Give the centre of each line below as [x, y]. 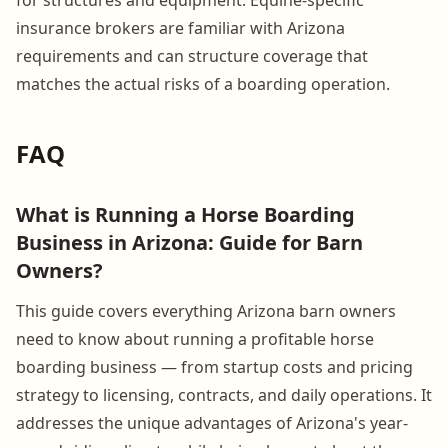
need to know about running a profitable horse [195, 338]
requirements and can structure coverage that [192, 55]
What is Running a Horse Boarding [185, 214]
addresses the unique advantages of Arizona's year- [212, 422]
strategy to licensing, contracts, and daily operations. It [224, 394]
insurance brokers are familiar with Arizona [180, 27]
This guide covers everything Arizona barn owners [206, 310]
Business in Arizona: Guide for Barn [189, 242]
